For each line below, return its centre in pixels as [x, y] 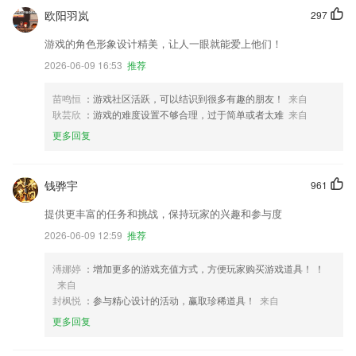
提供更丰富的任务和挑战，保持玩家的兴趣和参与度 [163, 213]
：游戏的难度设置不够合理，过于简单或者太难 [184, 114]
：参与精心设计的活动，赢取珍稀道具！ [169, 300]
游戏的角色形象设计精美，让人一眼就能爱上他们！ [163, 43]
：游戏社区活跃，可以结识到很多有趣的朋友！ [184, 98]
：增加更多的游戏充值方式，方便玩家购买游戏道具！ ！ [204, 268]
